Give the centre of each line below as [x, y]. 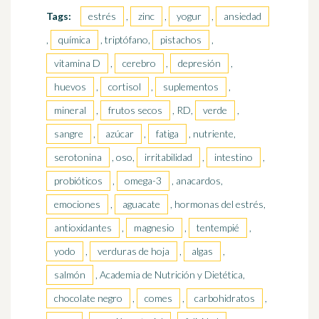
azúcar [120, 134]
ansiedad [242, 16]
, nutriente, [212, 134]
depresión [199, 63]
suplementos [191, 87]
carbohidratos [225, 298]
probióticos [78, 181]
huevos [70, 87]
